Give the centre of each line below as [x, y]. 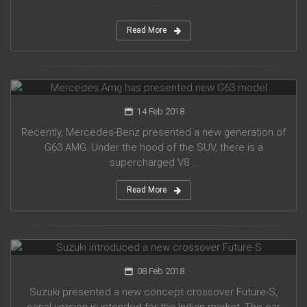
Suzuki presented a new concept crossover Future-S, [153, 292]
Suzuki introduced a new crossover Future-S [127, 234]
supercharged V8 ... [153, 163]
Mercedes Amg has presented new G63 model [133, 74]
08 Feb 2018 [159, 271]
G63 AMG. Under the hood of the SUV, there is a [153, 148]
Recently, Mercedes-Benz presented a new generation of [153, 133]
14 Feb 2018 [159, 112]
